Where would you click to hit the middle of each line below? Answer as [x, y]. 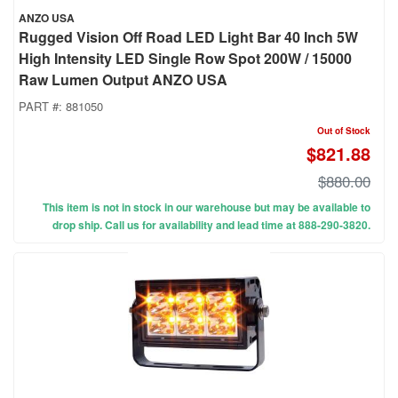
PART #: [42, 107]
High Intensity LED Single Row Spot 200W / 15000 [185, 59]
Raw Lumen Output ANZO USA [123, 80]
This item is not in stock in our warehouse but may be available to [207, 207]
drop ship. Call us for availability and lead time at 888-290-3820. [211, 225]
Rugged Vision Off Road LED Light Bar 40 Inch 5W [188, 37]
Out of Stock [344, 131]
